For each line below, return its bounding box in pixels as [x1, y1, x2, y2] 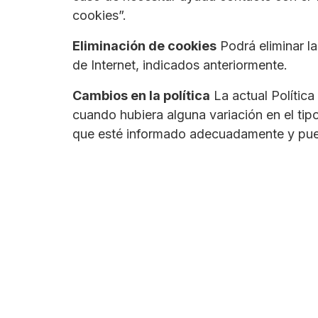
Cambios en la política [72, 88, 210, 104]
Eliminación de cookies [72, 38, 216, 54]
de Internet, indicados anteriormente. [72, 57, 287, 73]
